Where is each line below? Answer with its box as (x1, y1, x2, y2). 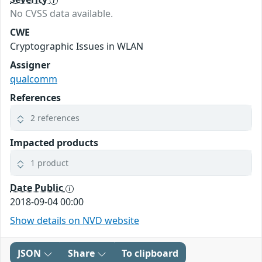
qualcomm (10, 73, 57, 86)
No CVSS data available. (10, 7, 113, 20)
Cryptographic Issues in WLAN (10, 40, 143, 53)
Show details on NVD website (10, 214, 139, 227)
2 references (30, 112, 80, 124)
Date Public (10, 181, 65, 195)
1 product (30, 157, 68, 169)
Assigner (10, 58, 50, 72)
